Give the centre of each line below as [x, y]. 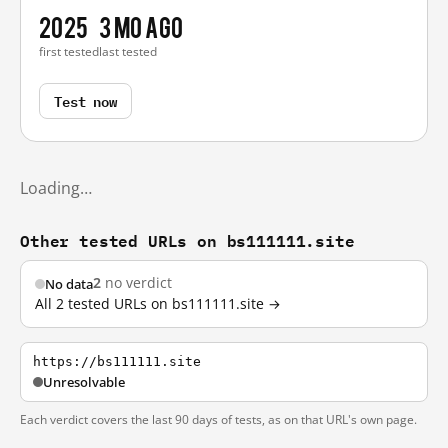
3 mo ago [141, 26]
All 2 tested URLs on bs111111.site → [158, 304]
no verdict [136, 283]
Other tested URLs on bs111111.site [187, 240]
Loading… [56, 188]
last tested [128, 51]
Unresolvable [84, 382]
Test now [85, 100]
